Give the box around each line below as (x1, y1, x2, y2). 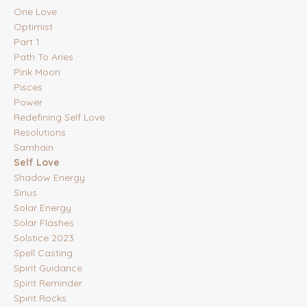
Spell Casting (14, 247, 73, 260)
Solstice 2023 (14, 232, 74, 245)
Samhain (14, 141, 53, 154)
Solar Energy (14, 201, 71, 214)
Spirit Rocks (14, 292, 66, 305)
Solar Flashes (14, 217, 74, 230)
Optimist (14, 21, 53, 34)
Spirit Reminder (14, 277, 82, 290)
